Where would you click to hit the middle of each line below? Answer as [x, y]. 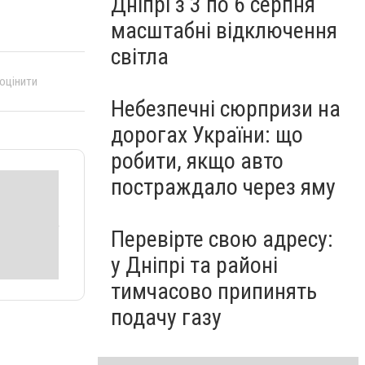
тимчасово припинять [214, 291]
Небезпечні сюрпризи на [226, 109]
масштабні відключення [224, 31]
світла [140, 57]
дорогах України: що [207, 135]
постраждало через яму [223, 187]
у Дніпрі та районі [194, 265]
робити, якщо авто [197, 161]
